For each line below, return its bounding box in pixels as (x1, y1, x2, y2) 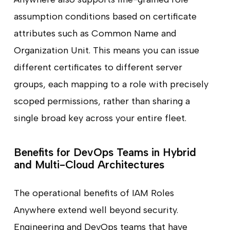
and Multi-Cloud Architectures (13, 158, 164, 171)
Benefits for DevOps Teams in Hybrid (13, 146, 196, 159)
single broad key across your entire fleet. (13, 112, 186, 124)
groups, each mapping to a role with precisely (13, 79, 208, 90)
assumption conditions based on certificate (13, 11, 197, 23)
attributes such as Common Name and (13, 28, 176, 40)
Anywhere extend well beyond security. (13, 204, 178, 216)
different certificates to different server (13, 62, 182, 73)
